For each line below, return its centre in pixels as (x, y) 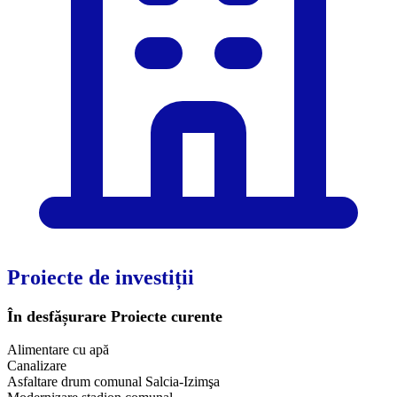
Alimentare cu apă (58, 349)
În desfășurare (57, 316)
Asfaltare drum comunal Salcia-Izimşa (113, 381)
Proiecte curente (164, 316)
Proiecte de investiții (101, 277)
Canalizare (37, 365)
